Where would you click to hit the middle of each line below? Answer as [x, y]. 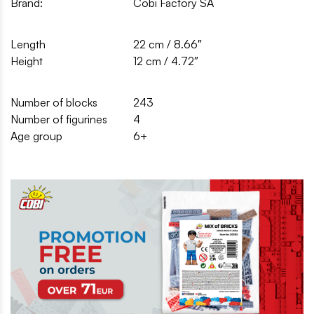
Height [27, 61]
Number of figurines [59, 119]
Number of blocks [54, 102]
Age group [36, 136]
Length [28, 44]
